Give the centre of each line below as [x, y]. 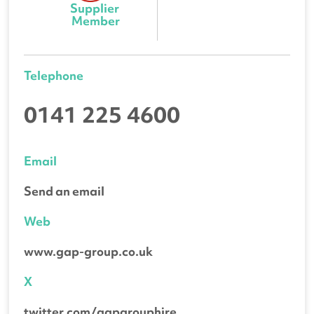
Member [96, 20]
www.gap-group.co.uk [89, 251]
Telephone [54, 75]
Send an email [64, 191]
